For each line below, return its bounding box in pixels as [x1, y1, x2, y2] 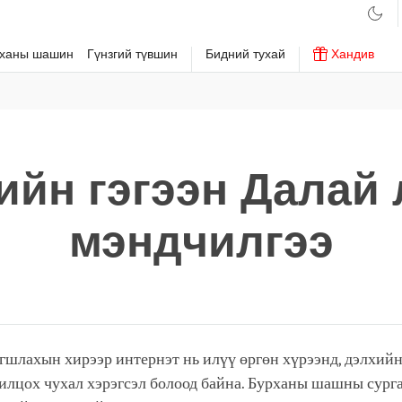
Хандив [328, 47, 374, 61]
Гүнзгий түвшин [87, 47, 178, 61]
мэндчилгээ [68, 216, 334, 267]
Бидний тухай [205, 47, 285, 61]
